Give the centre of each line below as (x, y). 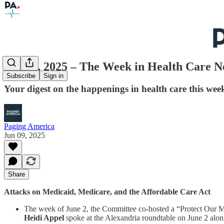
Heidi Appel (44, 217)
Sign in (53, 76)
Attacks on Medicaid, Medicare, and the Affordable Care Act (107, 191)
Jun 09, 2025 (24, 135)
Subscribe (21, 76)
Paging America (29, 126)
